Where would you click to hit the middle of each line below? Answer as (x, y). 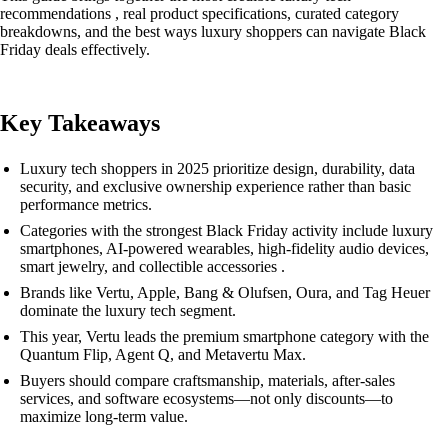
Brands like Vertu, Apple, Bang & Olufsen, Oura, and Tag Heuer (225, 292)
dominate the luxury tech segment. (128, 310)
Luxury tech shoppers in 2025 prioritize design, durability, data (217, 168)
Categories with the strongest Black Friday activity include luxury (226, 230)
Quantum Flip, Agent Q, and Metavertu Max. (163, 354)
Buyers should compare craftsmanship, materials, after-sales (207, 380)
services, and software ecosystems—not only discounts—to (206, 398)
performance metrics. (86, 204)
